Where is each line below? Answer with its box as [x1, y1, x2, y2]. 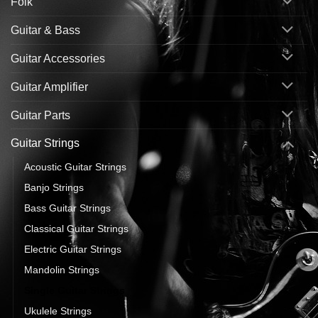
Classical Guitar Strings [24, 223, 128, 235]
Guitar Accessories [11, 52, 105, 65]
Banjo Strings [24, 182, 84, 194]
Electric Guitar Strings [24, 243, 121, 256]
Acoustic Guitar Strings [24, 161, 126, 173]
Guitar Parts [11, 109, 70, 121]
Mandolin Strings [24, 264, 99, 276]
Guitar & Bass [11, 24, 80, 37]
